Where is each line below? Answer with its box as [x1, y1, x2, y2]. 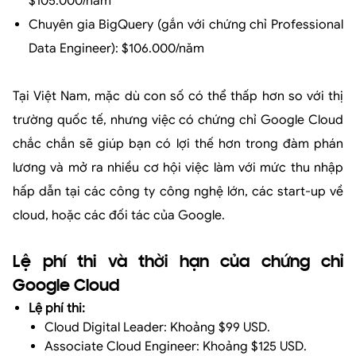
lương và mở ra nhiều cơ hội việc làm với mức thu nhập [13, 160, 343, 176]
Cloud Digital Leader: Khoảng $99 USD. [44, 319, 270, 336]
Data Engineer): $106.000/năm [29, 41, 204, 57]
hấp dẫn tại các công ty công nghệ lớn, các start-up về [13, 184, 343, 200]
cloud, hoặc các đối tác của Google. [13, 207, 225, 224]
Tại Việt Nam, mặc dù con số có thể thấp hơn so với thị [13, 88, 343, 105]
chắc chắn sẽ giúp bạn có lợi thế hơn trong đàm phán [13, 136, 343, 153]
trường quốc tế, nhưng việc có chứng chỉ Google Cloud [13, 112, 343, 129]
